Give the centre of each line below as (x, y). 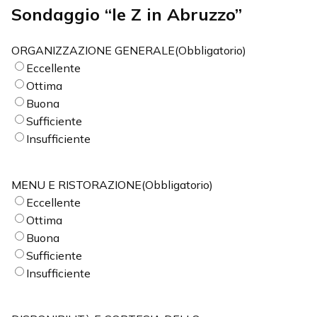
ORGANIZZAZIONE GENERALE (93, 50)
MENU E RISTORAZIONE (76, 184)
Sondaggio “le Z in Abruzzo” (127, 14)
